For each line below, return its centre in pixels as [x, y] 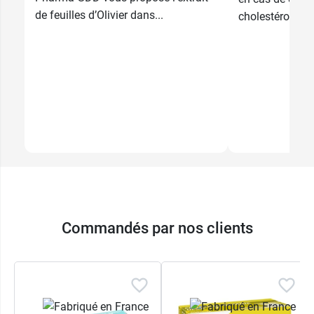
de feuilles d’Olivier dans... [99, 15]
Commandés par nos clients [157, 228]
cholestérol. [267, 17]
